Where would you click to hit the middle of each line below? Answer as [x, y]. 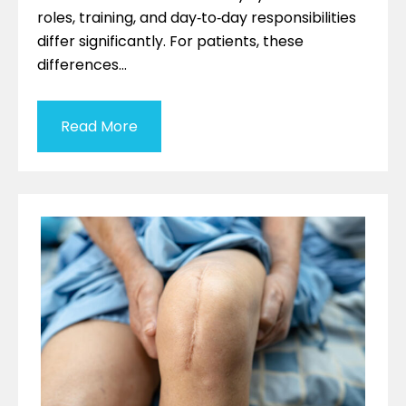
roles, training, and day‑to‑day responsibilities [197, 17]
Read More [99, 126]
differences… [82, 64]
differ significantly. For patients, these [170, 41]
